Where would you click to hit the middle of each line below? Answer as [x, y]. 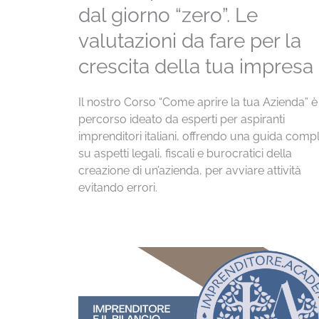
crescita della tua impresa [195, 66]
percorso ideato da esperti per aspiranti [181, 119]
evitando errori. [117, 187]
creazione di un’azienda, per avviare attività [189, 170]
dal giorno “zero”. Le [168, 15]
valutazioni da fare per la [189, 41]
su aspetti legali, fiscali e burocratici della [185, 153]
